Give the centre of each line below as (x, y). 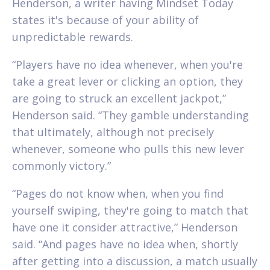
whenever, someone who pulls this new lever (128, 149)
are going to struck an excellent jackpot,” (119, 98)
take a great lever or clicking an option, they (127, 81)
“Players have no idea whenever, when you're (127, 64)
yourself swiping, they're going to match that (130, 210)
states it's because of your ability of (105, 20)
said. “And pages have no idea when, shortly (125, 244)
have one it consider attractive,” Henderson (125, 227)
